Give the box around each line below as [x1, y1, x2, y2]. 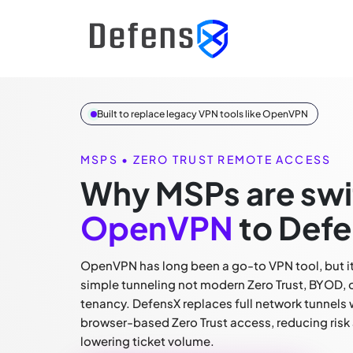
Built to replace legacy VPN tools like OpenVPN [97, 108, 308, 120]
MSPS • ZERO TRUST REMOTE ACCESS [80, 152, 332, 166]
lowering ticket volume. [80, 333, 214, 348]
